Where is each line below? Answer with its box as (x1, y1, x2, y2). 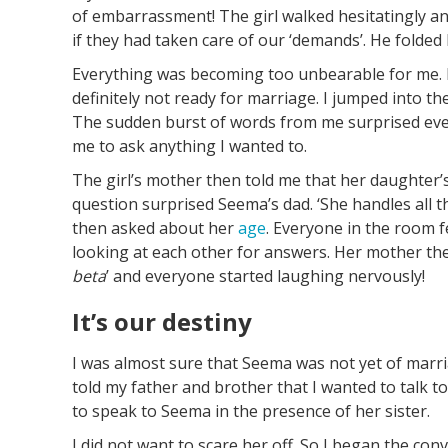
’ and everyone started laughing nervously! (106, 265, 425, 288)
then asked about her (72, 217, 238, 240)
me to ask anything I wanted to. (72, 135, 307, 158)
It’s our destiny (72, 305, 252, 339)
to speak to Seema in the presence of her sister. (72, 400, 430, 423)
